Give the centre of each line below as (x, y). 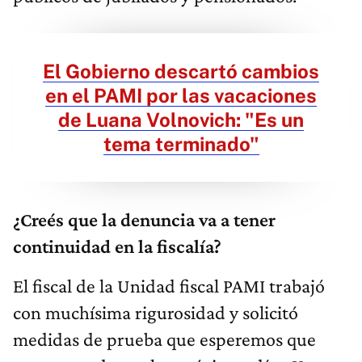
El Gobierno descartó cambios (181, 71)
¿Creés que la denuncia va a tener (144, 219)
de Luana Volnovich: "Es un (181, 119)
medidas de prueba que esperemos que (164, 339)
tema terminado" (181, 143)
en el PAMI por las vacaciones (181, 95)
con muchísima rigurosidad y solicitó (156, 312)
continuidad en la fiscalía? (117, 246)
